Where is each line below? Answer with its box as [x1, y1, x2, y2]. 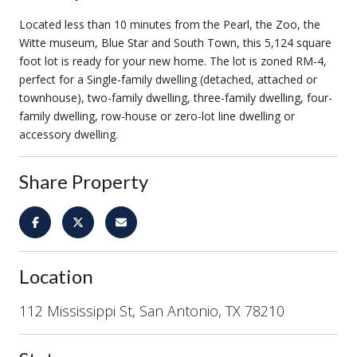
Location [19, 264, 93, 288]
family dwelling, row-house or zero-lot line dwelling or [19, 108, 295, 124]
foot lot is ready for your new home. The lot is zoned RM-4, [19, 53, 327, 69]
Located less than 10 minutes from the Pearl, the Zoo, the [19, 16, 320, 32]
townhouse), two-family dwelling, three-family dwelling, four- [19, 89, 332, 105]
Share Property [19, 169, 148, 193]
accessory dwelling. [19, 126, 118, 142]
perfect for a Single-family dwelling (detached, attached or [19, 71, 317, 87]
